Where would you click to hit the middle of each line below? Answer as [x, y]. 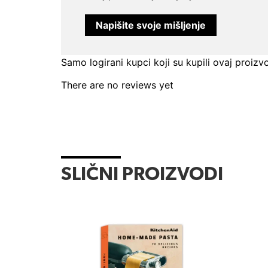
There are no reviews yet [117, 85]
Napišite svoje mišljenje [151, 25]
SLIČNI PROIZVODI [142, 175]
